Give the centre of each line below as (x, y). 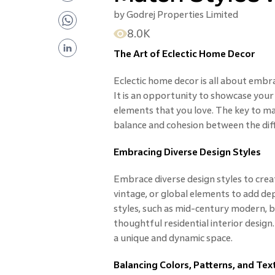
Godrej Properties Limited (182, 14)
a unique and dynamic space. (173, 238)
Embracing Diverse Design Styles (187, 152)
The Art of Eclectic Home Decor (184, 54)
